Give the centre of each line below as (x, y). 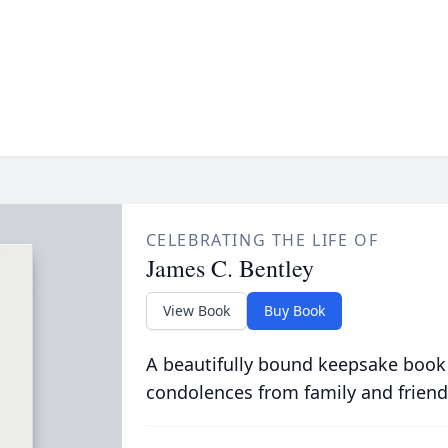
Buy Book (294, 310)
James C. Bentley (229, 268)
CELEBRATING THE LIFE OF (262, 240)
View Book (196, 310)
